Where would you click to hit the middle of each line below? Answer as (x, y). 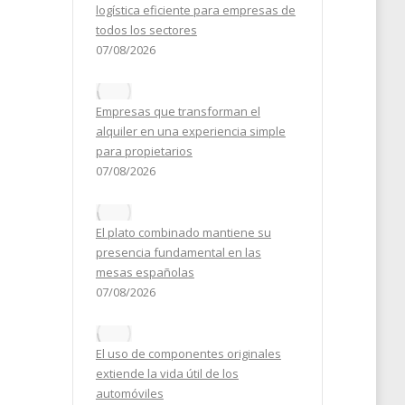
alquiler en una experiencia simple (190, 131)
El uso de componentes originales (188, 353)
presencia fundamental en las (178, 252)
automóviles (129, 393)
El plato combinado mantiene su (183, 232)
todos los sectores (146, 30)
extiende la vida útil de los (167, 373)
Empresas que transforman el (178, 111)
